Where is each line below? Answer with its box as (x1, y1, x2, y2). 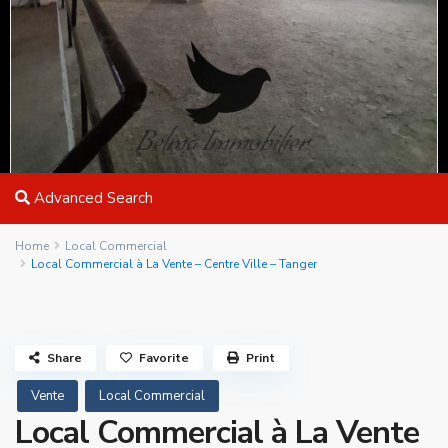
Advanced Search (30, 188, 153, 208)
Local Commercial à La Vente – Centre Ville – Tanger (31, 256, 317, 272)
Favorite (139, 350, 189, 366)
